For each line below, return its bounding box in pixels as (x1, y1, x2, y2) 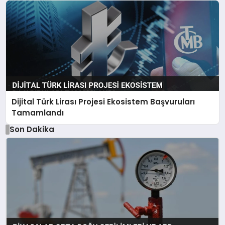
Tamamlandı (12, 107, 64, 118)
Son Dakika (9, 124, 54, 135)
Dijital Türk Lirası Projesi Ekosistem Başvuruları (12, 96, 195, 107)
